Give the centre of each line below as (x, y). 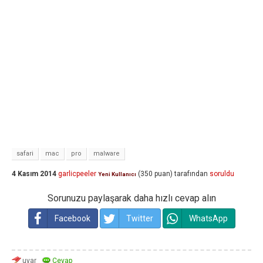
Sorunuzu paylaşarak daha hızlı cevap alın (131, 198)
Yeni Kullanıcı (117, 174)
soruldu (222, 174)
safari (25, 154)
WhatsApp (208, 218)
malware (107, 154)
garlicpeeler (77, 174)
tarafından (191, 174)
